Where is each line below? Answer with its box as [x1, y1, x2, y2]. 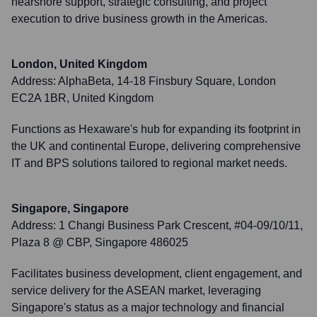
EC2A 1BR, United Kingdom [11, 92, 154, 104]
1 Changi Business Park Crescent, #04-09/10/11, [59, 219, 303, 231]
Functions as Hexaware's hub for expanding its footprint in [11, 123, 301, 135]
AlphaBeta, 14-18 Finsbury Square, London [58, 75, 276, 87]
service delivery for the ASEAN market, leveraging [11, 284, 261, 296]
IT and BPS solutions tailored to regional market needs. [11, 157, 287, 169]
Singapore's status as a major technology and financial [11, 301, 284, 313]
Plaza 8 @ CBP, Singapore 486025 [11, 236, 188, 248]
